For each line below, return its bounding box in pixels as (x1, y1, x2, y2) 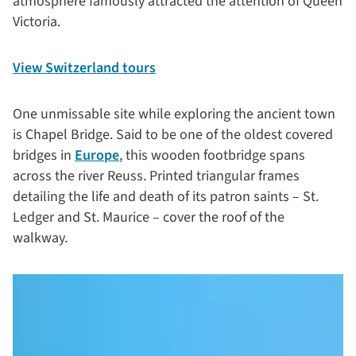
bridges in (13, 145, 75, 165)
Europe (75, 145, 119, 165)
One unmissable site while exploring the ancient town (13, 104, 335, 124)
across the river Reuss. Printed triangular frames (13, 166, 300, 186)
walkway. (13, 228, 74, 248)
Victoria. (13, 12, 60, 32)
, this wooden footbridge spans (119, 145, 305, 165)
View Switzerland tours (13, 58, 156, 78)
